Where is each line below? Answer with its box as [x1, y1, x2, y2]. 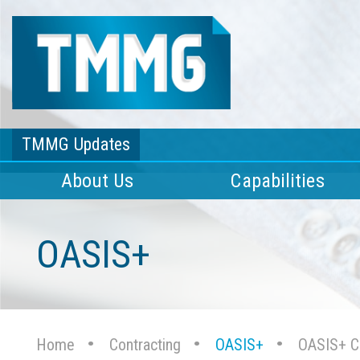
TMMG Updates [22, 134, 131, 154]
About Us [60, 170, 134, 192]
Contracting [109, 335, 181, 354]
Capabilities [231, 170, 325, 192]
